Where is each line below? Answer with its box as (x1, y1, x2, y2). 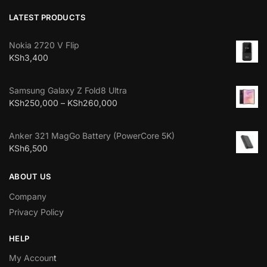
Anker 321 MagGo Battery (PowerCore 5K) (9, 131, 175, 141)
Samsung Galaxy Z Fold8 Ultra (9, 85, 127, 96)
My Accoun (9, 253, 54, 263)
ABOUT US (9, 172, 51, 182)
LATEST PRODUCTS (9, 12, 86, 22)
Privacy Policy (9, 206, 64, 217)
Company (9, 191, 46, 201)
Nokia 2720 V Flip (9, 40, 79, 51)
